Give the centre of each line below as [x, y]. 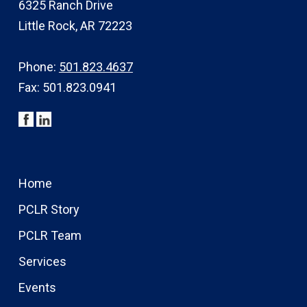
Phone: [38, 66]
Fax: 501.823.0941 [67, 87]
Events [37, 287]
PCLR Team [50, 235]
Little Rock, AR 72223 [75, 25]
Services [42, 261]
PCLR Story [49, 209]
